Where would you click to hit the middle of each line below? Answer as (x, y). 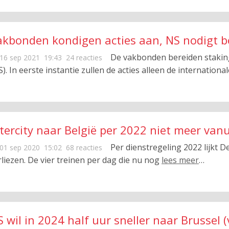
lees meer (180, 160)
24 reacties (84, 58)
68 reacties (84, 147)
